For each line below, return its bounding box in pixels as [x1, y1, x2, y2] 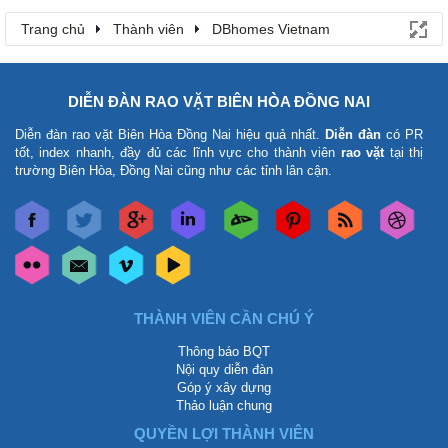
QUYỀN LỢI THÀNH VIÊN [134, 425, 314, 443]
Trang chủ [21, 21, 85, 38]
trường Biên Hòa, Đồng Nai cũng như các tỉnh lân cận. [15, 163, 332, 179]
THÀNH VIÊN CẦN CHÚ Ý [134, 310, 314, 328]
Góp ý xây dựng [177, 380, 271, 396]
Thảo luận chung [176, 398, 272, 414]
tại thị [384, 145, 424, 161]
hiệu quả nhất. [231, 127, 325, 143]
